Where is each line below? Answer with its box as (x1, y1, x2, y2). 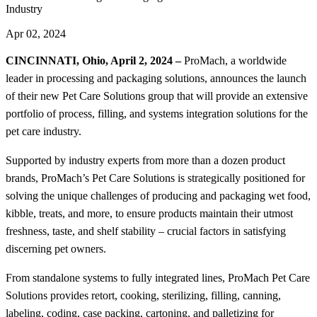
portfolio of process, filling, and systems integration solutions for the (6, 108, 308, 120)
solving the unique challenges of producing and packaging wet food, (6, 190, 311, 202)
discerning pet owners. (6, 243, 106, 255)
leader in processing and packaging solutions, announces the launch (6, 72, 306, 85)
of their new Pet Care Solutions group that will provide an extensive (6, 90, 308, 103)
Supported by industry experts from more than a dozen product (6, 154, 285, 167)
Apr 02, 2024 (6, 28, 66, 40)
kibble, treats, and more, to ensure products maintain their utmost (6, 207, 293, 220)
